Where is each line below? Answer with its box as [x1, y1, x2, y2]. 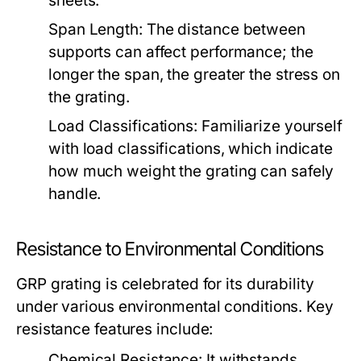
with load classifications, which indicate [48, 139, 334, 158]
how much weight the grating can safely [48, 162, 334, 180]
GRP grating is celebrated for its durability [16, 275, 314, 293]
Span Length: [48, 20, 143, 39]
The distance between [142, 20, 305, 39]
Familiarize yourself [197, 117, 343, 135]
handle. [48, 185, 102, 203]
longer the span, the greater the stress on [48, 65, 341, 84]
